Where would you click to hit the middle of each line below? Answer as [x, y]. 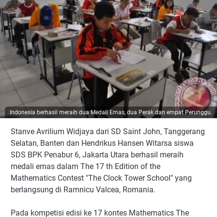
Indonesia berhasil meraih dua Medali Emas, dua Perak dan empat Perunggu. [111, 112]
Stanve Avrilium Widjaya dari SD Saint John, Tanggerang [108, 132]
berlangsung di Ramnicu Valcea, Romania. [83, 190]
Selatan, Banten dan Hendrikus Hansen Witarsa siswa [102, 143]
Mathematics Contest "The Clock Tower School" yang [101, 178]
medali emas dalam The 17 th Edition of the [85, 166]
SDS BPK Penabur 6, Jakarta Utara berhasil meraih [97, 155]
